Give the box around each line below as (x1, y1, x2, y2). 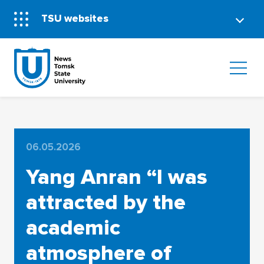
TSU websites (41, 12, 109, 25)
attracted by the (25, 189, 186, 216)
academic (25, 214, 120, 241)
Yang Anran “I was (25, 164, 207, 190)
